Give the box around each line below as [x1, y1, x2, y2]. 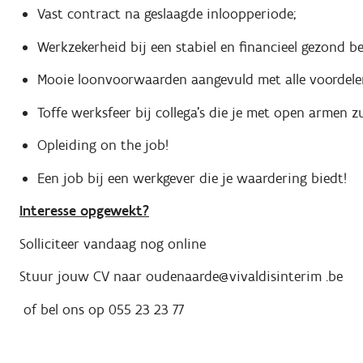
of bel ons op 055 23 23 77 [19, 300, 188, 318]
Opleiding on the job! [36, 136, 169, 155]
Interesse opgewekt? [19, 202, 149, 220]
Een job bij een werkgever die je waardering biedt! [36, 169, 347, 187]
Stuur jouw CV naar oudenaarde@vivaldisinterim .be [19, 267, 343, 286]
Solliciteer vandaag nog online [19, 234, 206, 253]
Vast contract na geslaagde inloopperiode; [36, 5, 296, 23]
